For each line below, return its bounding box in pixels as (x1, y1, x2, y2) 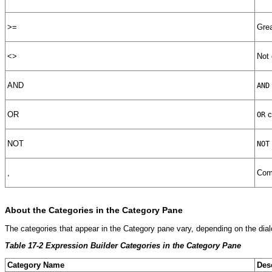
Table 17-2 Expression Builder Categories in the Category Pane (5, 240, 241, 250)
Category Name (7, 260, 64, 270)
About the (5, 205, 49, 216)
